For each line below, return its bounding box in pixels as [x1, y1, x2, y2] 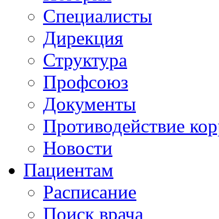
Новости [43, 137, 112, 158]
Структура [43, 49, 127, 70]
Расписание [43, 181, 136, 202]
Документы [43, 93, 136, 114]
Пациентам [23, 159, 113, 180]
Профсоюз [43, 71, 128, 92]
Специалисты [43, 5, 152, 26]
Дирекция [43, 27, 123, 48]
